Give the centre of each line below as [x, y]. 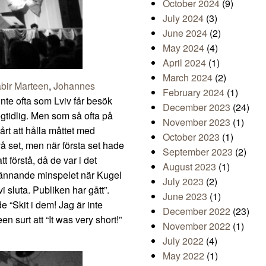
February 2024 [194, 93]
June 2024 [185, 33]
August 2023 [189, 167]
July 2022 [183, 241]
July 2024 [183, 18]
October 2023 [191, 137]
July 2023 [183, 182]
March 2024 [188, 78]
